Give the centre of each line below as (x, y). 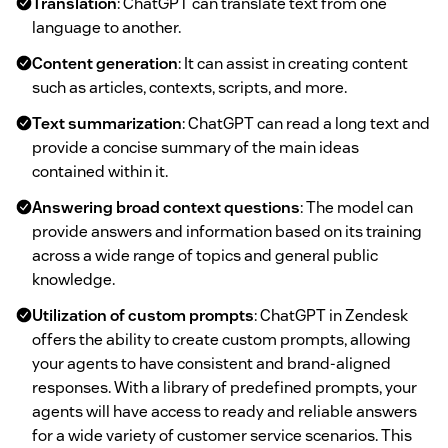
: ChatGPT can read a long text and (306, 123)
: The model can (356, 207)
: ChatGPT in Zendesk (331, 315)
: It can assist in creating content (293, 63)
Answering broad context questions (166, 207)
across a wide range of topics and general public (205, 255)
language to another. (106, 27)
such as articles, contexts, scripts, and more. (189, 87)
